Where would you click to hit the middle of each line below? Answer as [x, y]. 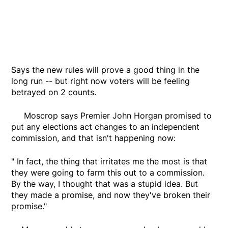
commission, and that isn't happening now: [94, 138]
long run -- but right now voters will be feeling [101, 81]
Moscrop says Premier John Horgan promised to [112, 116]
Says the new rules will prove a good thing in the [106, 70]
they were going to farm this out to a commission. [108, 173]
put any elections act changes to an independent [106, 127]
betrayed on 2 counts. [54, 92]
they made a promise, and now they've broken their [111, 195]
